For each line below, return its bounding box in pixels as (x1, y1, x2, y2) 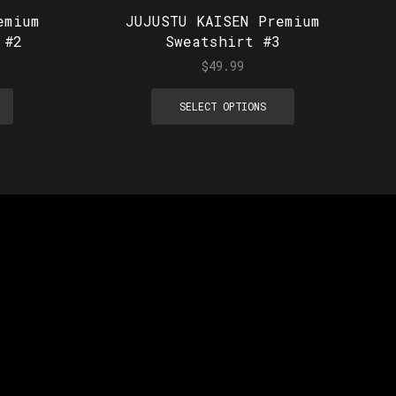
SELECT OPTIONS (179, 99, 266, 113)
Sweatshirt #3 (164, 31, 280, 50)
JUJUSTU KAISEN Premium (125, 11, 320, 30)
